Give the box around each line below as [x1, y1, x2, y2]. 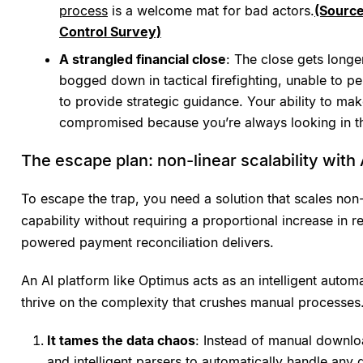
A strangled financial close [59, 51, 226, 68]
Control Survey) [59, 23, 161, 41]
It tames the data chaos [47, 332, 195, 349]
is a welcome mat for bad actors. [108, 2, 314, 19]
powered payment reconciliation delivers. [21, 234, 274, 251]
